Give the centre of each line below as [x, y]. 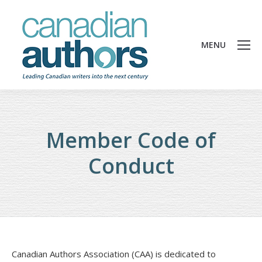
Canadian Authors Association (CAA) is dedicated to [114, 254]
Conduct [131, 166]
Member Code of [131, 140]
